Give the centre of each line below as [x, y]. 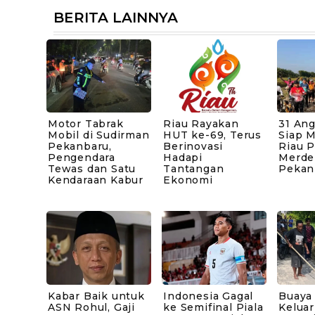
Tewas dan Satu [92, 169]
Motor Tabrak [86, 124]
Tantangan [194, 169]
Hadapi [183, 158]
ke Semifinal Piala [213, 307]
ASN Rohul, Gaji [92, 307]
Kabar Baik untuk [96, 296]
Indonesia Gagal [208, 296]
